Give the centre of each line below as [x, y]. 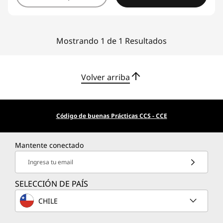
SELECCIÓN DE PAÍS [52, 184]
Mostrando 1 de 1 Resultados [111, 41]
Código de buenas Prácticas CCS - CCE [111, 116]
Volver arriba [106, 77]
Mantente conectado [49, 145]
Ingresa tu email [51, 162]
